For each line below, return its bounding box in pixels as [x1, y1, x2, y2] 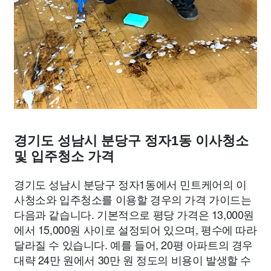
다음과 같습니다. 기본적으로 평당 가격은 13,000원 [14, 206, 255, 222]
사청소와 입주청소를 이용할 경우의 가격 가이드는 [14, 191, 252, 207]
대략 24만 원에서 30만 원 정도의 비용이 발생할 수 [14, 252, 252, 267]
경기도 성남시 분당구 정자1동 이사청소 [14, 133, 249, 148]
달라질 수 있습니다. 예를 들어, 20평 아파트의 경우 [14, 237, 253, 252]
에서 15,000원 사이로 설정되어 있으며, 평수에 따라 [14, 221, 257, 237]
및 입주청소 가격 [14, 149, 114, 164]
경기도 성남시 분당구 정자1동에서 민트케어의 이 [14, 176, 247, 192]
